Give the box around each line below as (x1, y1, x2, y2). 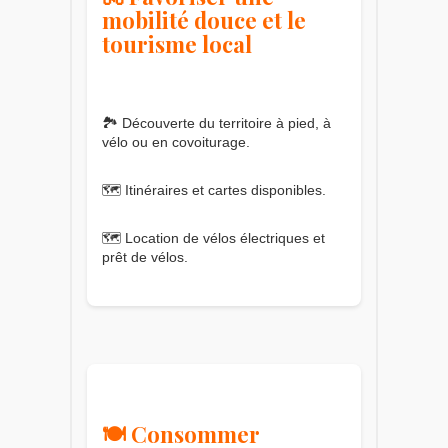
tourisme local (102, 28, 252, 59)
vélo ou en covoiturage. (102, 133, 250, 150)
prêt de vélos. (102, 248, 188, 265)
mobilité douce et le (102, 4, 306, 35)
